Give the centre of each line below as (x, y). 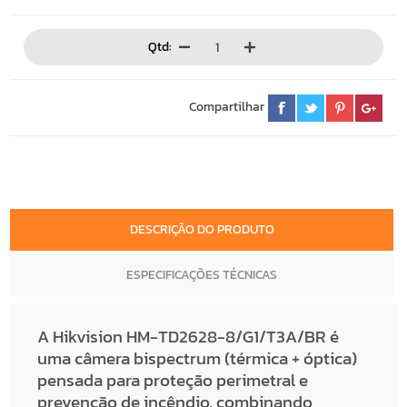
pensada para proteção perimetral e (173, 381)
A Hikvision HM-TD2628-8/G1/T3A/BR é (189, 337)
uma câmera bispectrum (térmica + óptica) (198, 359)
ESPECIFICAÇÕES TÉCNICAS (205, 275)
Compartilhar (230, 107)
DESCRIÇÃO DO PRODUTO (206, 230)
